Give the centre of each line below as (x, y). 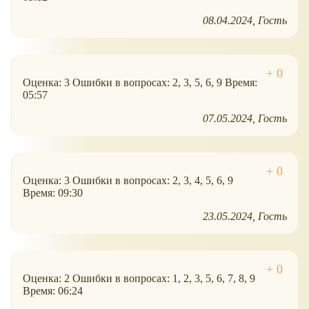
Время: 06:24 (53, 291)
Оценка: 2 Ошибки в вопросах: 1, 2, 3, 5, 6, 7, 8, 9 (139, 279)
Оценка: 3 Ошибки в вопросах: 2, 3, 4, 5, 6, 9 (128, 181)
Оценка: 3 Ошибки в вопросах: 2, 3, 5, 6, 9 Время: (140, 83)
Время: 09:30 (53, 193)
